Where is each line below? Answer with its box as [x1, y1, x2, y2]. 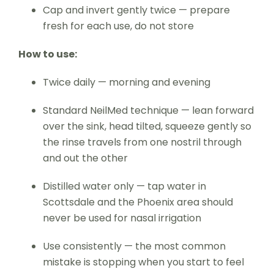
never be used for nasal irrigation [42, 210, 201, 225]
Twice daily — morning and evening [42, 75, 210, 89]
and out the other [42, 150, 128, 165]
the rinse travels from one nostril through [42, 135, 242, 149]
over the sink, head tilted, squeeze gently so [42, 119, 251, 133]
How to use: [18, 46, 77, 61]
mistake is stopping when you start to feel [42, 254, 244, 269]
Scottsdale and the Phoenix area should [42, 194, 233, 209]
